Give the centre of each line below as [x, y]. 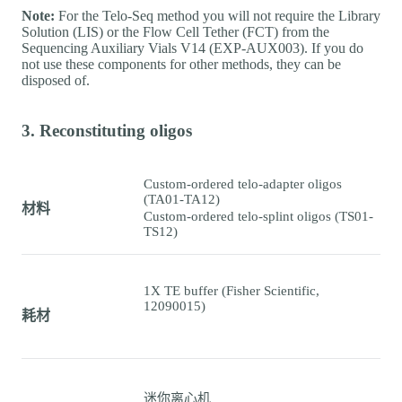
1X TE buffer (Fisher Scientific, [232, 291]
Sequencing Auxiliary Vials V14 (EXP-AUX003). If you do [192, 48]
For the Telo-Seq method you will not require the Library [218, 16]
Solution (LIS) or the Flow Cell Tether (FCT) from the [175, 32]
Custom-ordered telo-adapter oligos [243, 184]
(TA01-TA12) [182, 200]
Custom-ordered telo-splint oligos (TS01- [258, 217]
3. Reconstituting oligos [107, 131]
